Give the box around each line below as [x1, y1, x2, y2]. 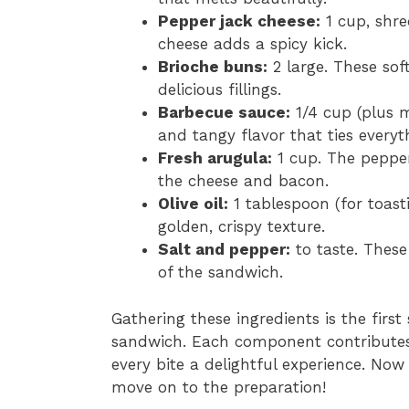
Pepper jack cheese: [158, 12, 320, 31]
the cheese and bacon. [158, 172, 329, 191]
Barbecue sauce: [158, 103, 290, 122]
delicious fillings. [158, 80, 281, 100]
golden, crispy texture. [158, 217, 325, 236]
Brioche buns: [158, 58, 267, 77]
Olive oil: [158, 194, 228, 214]
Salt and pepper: [158, 240, 290, 259]
